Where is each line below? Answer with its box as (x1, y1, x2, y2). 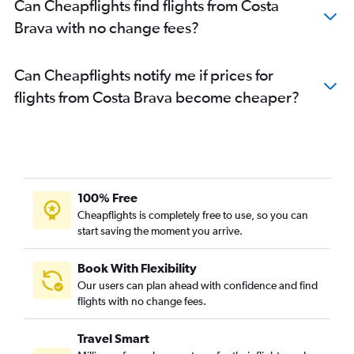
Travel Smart (77, 331, 149, 346)
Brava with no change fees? (14, 18, 199, 37)
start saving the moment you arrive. (77, 224, 243, 238)
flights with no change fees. (77, 295, 206, 308)
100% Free (77, 190, 137, 205)
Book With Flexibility (77, 261, 197, 276)
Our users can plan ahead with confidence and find (77, 279, 318, 292)
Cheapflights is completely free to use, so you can (77, 209, 308, 222)
